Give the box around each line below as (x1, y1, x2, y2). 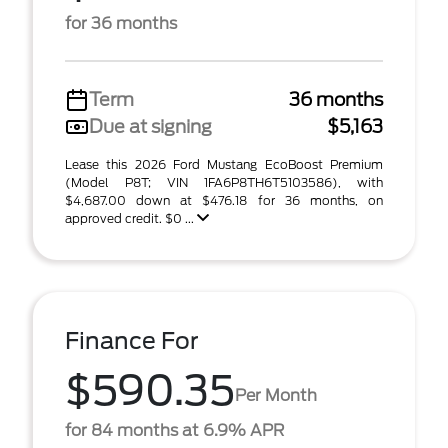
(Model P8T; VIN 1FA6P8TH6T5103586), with (65, 175, 383, 190)
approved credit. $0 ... (65, 211, 197, 226)
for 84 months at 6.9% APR (65, 421, 284, 440)
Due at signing (89, 116, 212, 137)
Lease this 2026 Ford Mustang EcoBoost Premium (65, 157, 383, 172)
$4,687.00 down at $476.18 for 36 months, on (65, 193, 383, 208)
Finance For (65, 327, 199, 355)
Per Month (235, 385, 317, 405)
